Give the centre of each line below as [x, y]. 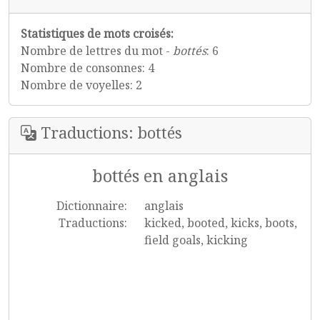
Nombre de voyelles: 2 [81, 85]
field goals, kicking [196, 240]
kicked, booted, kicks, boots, [220, 223]
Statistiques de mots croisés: [97, 34]
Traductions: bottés [109, 132]
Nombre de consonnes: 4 [87, 68]
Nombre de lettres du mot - [97, 51]
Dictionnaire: [91, 206]
